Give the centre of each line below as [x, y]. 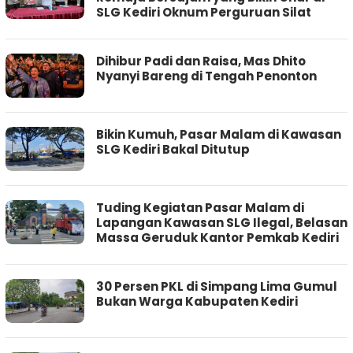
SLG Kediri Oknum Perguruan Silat [204, 13]
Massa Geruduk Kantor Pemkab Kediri [217, 238]
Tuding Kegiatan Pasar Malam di [200, 208]
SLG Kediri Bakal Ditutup [173, 150]
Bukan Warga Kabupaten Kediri [197, 302]
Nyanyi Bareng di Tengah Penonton [206, 76]
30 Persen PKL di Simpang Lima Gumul [217, 287]
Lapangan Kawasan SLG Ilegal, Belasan [222, 223]
